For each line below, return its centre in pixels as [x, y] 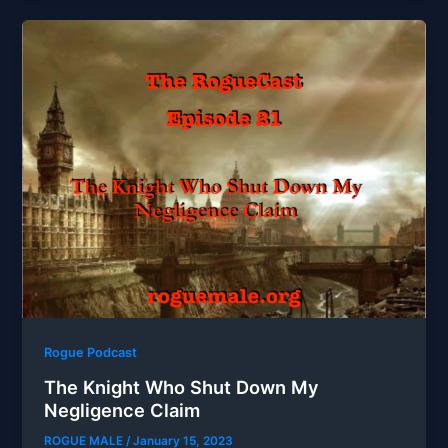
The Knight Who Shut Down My [182, 386]
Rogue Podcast [91, 353]
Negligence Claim [122, 409]
